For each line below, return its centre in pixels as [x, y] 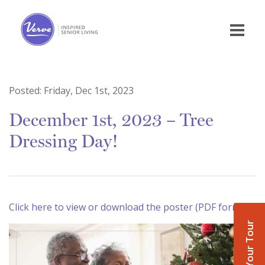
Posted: [26, 91]
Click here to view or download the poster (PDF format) [130, 207]
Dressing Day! [64, 141]
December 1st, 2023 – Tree [111, 120]
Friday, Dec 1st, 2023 [89, 91]
